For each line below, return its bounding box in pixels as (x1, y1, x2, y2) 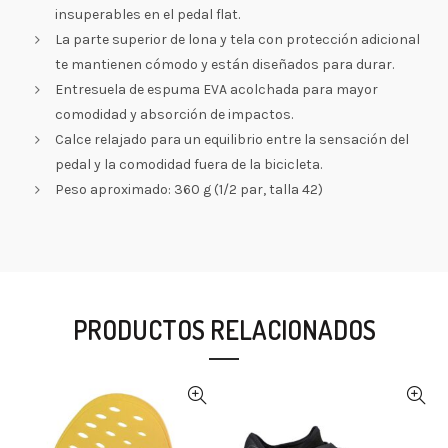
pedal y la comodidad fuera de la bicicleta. (55, 156, 322, 173)
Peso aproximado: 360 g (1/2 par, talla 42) (55, 181, 323, 198)
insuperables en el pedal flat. (55, 6, 240, 23)
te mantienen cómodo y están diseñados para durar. (55, 56, 394, 73)
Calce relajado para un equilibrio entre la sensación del (55, 131, 409, 148)
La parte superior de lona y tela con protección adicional (55, 31, 420, 48)
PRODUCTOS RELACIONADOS (72, 313, 376, 346)
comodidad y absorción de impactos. (55, 106, 293, 123)
